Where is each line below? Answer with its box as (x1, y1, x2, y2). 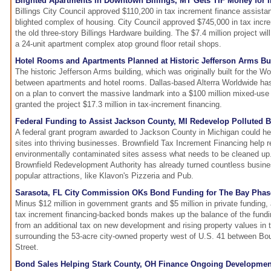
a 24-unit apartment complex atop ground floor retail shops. (15, 39, 221, 49)
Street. (15, 243, 39, 252)
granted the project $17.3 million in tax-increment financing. (15, 100, 222, 109)
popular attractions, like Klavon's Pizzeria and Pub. (15, 171, 194, 181)
